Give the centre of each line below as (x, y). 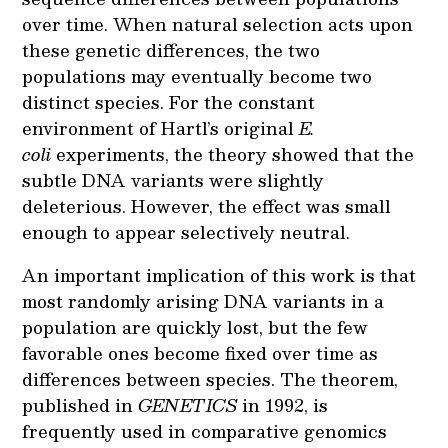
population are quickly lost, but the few (195, 326)
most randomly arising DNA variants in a (203, 300)
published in (80, 404)
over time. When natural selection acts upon (218, 23)
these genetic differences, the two (171, 49)
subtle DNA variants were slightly (173, 179)
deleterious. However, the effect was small (207, 205)
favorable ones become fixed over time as (200, 352)
